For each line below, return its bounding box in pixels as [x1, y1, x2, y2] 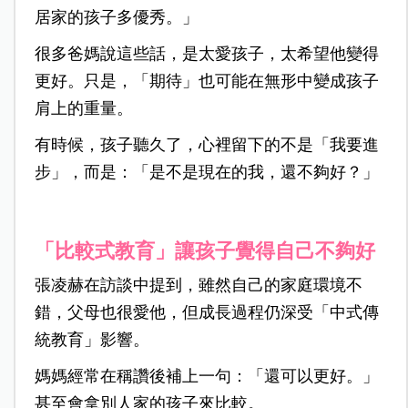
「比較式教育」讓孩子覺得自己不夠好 [34, 240, 375, 263]
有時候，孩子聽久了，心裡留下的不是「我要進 [34, 136, 379, 155]
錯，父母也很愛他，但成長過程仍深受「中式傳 [34, 303, 379, 322]
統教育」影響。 [34, 331, 149, 350]
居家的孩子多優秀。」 [34, 8, 199, 27]
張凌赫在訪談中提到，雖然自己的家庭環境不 [34, 276, 362, 295]
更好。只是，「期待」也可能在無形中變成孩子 [34, 72, 379, 91]
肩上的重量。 [34, 99, 133, 118]
